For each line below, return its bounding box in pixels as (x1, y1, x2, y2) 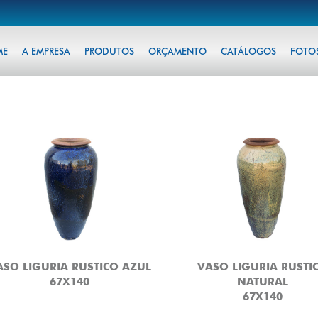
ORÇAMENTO (148, 45, 207, 57)
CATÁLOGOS (220, 45, 276, 57)
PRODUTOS (84, 45, 134, 57)
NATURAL (237, 275, 289, 288)
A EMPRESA (21, 45, 70, 57)
